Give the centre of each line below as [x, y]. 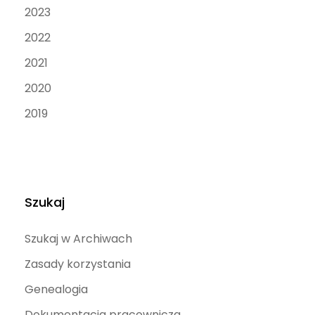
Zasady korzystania [77, 264]
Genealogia [56, 289]
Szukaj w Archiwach [78, 238]
